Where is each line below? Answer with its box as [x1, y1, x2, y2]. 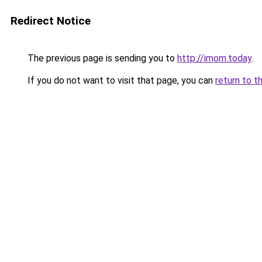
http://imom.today [177, 53, 251, 64]
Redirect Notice [11, 14, 91, 27]
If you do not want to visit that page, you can [25, 75, 215, 86]
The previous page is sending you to [25, 53, 177, 64]
